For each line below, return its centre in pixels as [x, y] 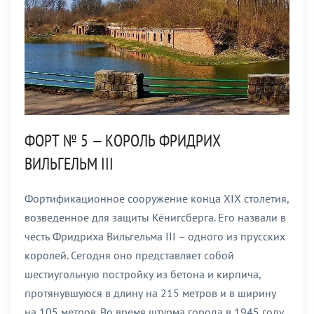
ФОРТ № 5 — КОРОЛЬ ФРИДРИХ [123, 140]
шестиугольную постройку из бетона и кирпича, [143, 274]
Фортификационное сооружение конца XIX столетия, [157, 198]
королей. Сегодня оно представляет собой [129, 255]
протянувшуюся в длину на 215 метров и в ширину [150, 293]
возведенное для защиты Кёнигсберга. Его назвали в [155, 217]
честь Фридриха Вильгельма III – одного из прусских [155, 236]
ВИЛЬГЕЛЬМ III [69, 163]
